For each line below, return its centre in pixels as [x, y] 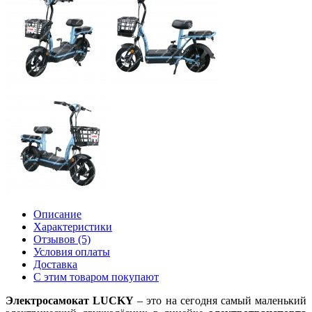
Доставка [55, 264]
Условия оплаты [72, 251]
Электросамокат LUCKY [70, 300]
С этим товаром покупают [96, 276]
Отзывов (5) [62, 239]
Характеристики [73, 226]
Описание [57, 214]
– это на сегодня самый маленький [220, 300]
